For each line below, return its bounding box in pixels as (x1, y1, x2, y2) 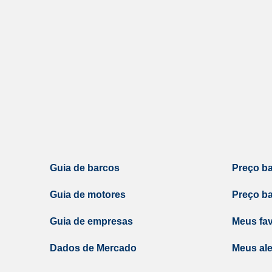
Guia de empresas (50, 216, 133, 226)
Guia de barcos (50, 163, 120, 173)
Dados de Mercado (50, 243, 137, 253)
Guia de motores (50, 189, 126, 200)
